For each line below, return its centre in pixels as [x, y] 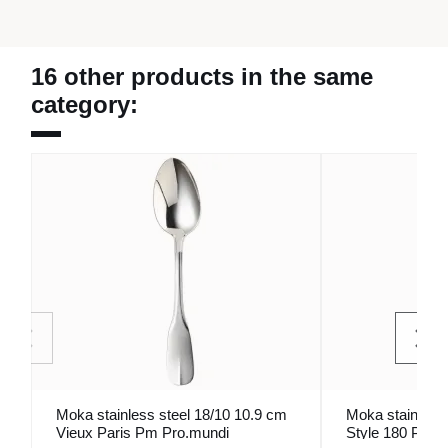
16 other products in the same [202, 77]
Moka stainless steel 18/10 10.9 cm [171, 415]
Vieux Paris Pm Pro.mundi [142, 433]
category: [84, 105]
